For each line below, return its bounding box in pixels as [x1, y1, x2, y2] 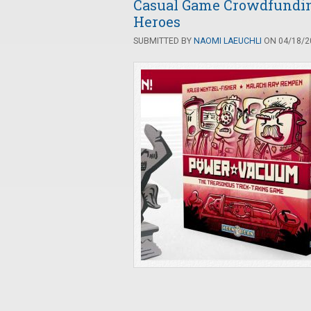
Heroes [133, 12, 180, 31]
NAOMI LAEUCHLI [194, 36, 262, 46]
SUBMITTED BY [133, 36, 194, 46]
